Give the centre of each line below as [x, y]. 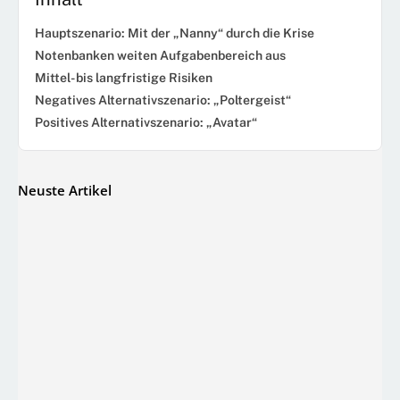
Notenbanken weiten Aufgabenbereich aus [160, 55]
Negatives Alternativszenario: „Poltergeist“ [163, 100]
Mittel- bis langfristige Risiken [124, 77]
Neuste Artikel [65, 190]
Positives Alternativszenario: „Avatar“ [146, 122]
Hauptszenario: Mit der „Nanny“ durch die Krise [175, 33]
